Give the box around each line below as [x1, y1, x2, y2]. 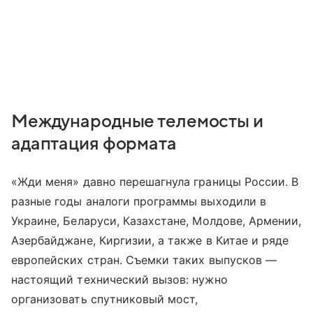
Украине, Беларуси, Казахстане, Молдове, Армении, [11, 214, 302, 228]
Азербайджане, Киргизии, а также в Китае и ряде [11, 233, 289, 248]
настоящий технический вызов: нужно [11, 272, 228, 287]
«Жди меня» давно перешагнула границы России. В [11, 175, 299, 189]
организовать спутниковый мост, [11, 292, 198, 307]
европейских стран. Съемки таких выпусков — [11, 253, 277, 268]
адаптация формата [11, 134, 177, 154]
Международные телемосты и [11, 112, 263, 132]
